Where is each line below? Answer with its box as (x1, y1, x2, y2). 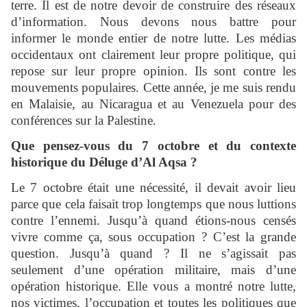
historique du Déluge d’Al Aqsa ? (11, 155, 197, 170)
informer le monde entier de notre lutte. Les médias (11, 31, 296, 46)
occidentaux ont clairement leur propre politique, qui (11, 47, 296, 62)
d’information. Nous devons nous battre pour (11, 14, 296, 29)
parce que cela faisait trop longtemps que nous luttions (11, 197, 296, 212)
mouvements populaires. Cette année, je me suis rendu (11, 80, 296, 95)
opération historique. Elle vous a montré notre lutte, (11, 279, 296, 294)
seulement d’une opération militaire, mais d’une (11, 262, 296, 278)
